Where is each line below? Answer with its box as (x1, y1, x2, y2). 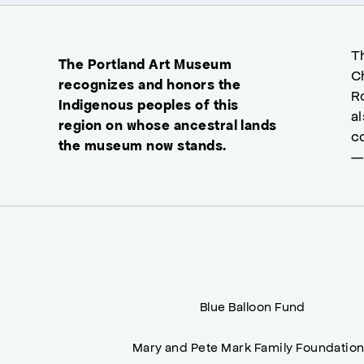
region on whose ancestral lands (58, 117, 277, 134)
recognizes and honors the (58, 76, 240, 93)
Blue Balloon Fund (199, 297, 305, 314)
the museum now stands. (58, 137, 227, 154)
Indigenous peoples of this (58, 97, 239, 114)
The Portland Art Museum (58, 56, 232, 73)
